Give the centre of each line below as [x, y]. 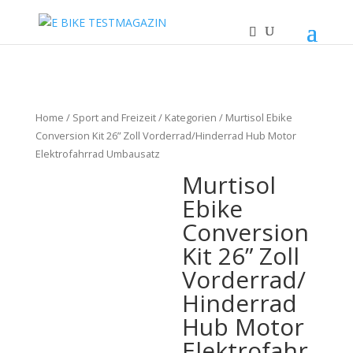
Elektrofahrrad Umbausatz [97, 154]
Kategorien [190, 117]
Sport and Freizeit [114, 117]
